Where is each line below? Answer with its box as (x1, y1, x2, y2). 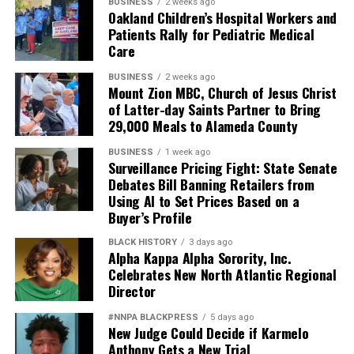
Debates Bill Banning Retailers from (107, 174, 314, 195)
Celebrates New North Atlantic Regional (107, 264, 337, 285)
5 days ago (209, 312, 254, 323)
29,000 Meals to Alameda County (107, 115, 298, 137)
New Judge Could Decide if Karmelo (107, 322, 309, 344)
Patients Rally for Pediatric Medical (107, 24, 314, 45)
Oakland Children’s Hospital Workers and (107, 7, 337, 28)
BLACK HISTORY (107, 237, 177, 248)
